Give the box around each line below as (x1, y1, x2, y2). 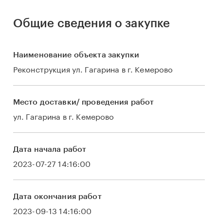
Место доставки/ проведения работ (13, 98, 154, 106)
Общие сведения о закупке (13, 18, 170, 29)
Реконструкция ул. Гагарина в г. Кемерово (13, 62, 173, 74)
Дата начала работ (13, 145, 87, 153)
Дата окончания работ (13, 193, 102, 200)
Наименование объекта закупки (13, 51, 139, 59)
